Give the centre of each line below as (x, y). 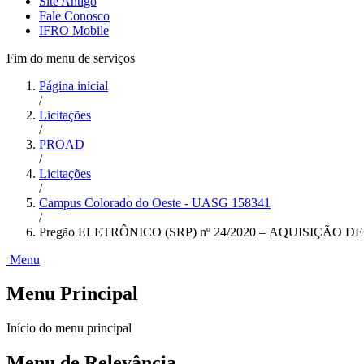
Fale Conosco (74, 15)
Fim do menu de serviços (71, 58)
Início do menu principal (69, 328)
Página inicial (74, 85)
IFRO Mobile (74, 30)
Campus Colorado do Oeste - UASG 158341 (155, 202)
